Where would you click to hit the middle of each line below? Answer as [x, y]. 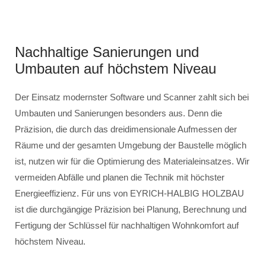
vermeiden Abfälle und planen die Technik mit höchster [120, 177]
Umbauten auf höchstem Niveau [115, 69]
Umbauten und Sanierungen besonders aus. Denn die [118, 113]
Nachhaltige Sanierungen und [107, 52]
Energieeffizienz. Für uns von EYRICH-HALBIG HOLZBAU [129, 193]
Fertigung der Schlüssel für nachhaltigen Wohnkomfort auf [127, 225]
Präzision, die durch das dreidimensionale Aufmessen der [126, 129]
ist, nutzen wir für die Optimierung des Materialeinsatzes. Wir [132, 161]
